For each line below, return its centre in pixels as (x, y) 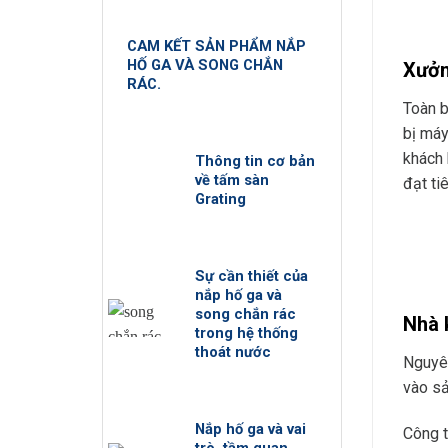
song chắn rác (246, 313)
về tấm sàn (232, 179)
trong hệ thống (247, 332)
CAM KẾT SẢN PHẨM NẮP (217, 45)
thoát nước (233, 351)
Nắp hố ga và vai (251, 428)
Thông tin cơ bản (255, 160)
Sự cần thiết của (252, 275)
